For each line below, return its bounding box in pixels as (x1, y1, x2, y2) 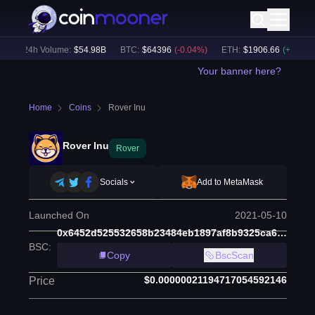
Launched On (28, 210, 89, 221)
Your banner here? (197, 65, 281, 77)
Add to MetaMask (196, 177, 263, 187)
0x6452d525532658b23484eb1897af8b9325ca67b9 (276, 227, 287, 238)
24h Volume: (13, 45, 62, 55)
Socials (100, 177, 129, 187)
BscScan (215, 250, 255, 261)
